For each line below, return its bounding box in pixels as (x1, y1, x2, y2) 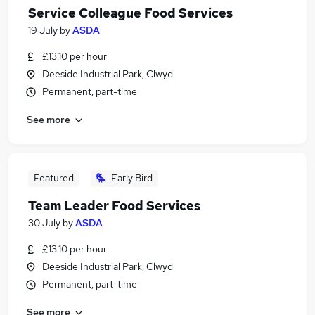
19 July (28, 24, 58, 37)
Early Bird (111, 172, 153, 184)
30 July (28, 217, 60, 229)
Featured (33, 172, 74, 184)
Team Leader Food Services (28, 198, 200, 214)
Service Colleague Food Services (28, 5, 233, 21)
